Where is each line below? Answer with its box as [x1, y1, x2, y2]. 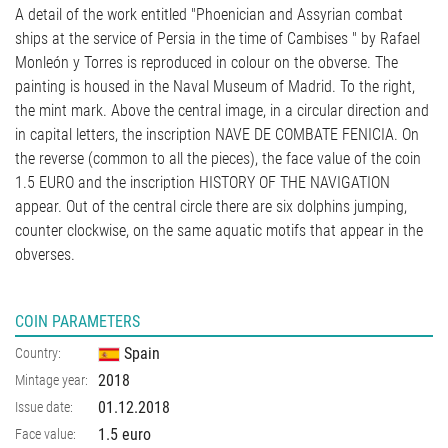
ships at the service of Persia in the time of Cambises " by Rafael [15, 28, 420, 48]
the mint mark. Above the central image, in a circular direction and [15, 100, 429, 120]
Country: [15, 344, 61, 361]
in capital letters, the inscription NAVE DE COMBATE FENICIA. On [15, 124, 402, 144]
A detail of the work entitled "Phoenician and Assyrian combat [15, 4, 403, 24]
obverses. [15, 244, 75, 264]
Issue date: [15, 398, 73, 415]
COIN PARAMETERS [15, 311, 140, 331]
